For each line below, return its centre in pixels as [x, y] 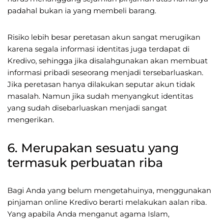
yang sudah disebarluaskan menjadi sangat [87, 108]
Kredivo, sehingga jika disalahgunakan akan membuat [108, 60]
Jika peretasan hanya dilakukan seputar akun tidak [101, 84]
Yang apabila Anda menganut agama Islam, [88, 214]
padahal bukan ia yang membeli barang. [82, 10]
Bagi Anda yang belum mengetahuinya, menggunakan [109, 190]
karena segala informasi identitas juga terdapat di [98, 49]
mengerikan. [31, 119]
